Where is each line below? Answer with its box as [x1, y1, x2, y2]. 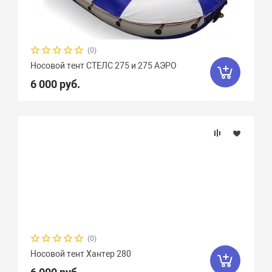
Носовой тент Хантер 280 [30, 249, 132, 259]
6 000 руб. [30, 78, 81, 90]
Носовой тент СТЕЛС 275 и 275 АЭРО [30, 61, 177, 70]
